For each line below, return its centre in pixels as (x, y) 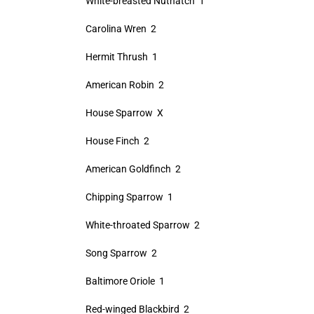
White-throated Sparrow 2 (142, 225)
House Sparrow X (124, 113)
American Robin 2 (124, 85)
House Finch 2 (117, 141)
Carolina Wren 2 (121, 29)
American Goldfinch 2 (133, 169)
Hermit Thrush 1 (121, 57)
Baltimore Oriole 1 (125, 281)
